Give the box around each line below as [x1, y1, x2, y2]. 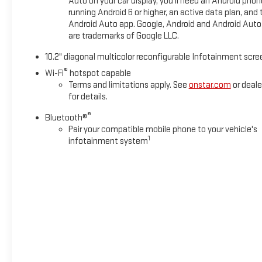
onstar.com [188, 80, 231, 91]
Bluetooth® [44, 112, 87, 124]
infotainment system [68, 136, 148, 147]
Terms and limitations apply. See [68, 80, 189, 91]
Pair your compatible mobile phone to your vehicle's [68, 124, 257, 136]
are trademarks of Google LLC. [68, 30, 179, 42]
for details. [68, 91, 108, 103]
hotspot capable [67, 68, 131, 80]
